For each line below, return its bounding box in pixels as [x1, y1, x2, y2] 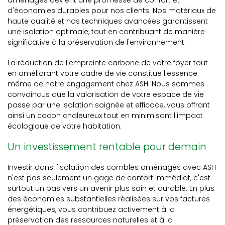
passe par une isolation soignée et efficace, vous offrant [8, 100, 210, 110]
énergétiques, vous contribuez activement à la [8, 204, 175, 214]
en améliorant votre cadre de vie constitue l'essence [8, 68, 197, 78]
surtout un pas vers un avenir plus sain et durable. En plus [8, 183, 214, 193]
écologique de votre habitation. [8, 121, 122, 131]
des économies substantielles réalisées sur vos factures [8, 194, 210, 204]
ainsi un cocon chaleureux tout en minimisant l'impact [8, 110, 203, 121]
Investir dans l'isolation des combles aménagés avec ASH [8, 162, 216, 172]
